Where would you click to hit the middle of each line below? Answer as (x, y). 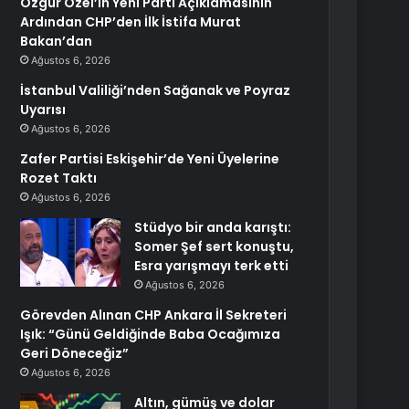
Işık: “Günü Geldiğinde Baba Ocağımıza (151, 334)
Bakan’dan (57, 41)
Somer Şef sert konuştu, (215, 246)
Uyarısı (43, 110)
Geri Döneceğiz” (75, 353)
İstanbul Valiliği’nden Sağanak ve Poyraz (156, 90)
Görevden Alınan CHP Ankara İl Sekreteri (154, 315)
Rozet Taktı (59, 178)
